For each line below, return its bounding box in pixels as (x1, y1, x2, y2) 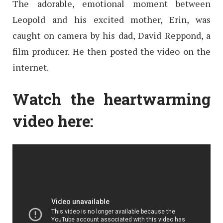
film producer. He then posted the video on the (12, 45, 211, 57)
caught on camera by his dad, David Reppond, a (12, 29, 211, 41)
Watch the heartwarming (12, 89, 211, 109)
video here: (12, 111, 94, 131)
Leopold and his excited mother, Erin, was (12, 13, 211, 25)
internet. (12, 61, 49, 73)
